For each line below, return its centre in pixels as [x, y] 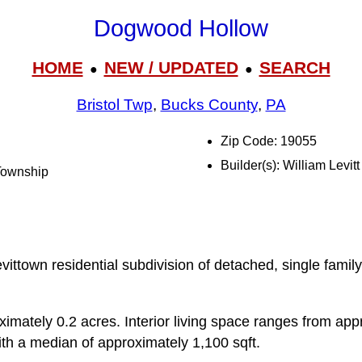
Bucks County [209, 105]
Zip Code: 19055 [269, 141]
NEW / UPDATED [171, 67]
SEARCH [295, 67]
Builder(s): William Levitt [290, 165]
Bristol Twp [114, 105]
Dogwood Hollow [181, 29]
